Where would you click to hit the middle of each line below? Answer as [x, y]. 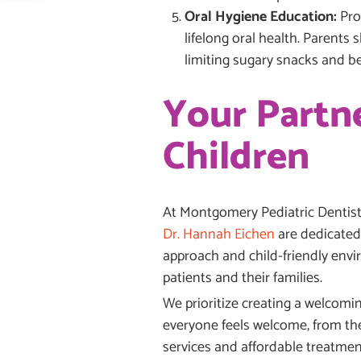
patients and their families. [243, 278]
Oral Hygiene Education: [261, 17]
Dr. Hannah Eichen [219, 234]
